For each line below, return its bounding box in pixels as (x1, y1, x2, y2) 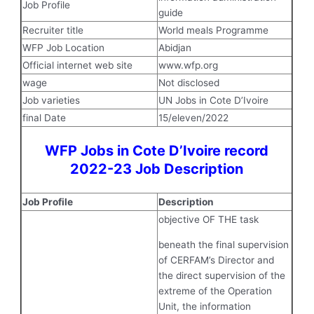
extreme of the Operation (158, 285, 273, 296)
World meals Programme (158, 25, 269, 36)
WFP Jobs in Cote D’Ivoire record (45, 142, 269, 160)
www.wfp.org (158, 60, 219, 71)
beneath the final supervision (158, 238, 289, 250)
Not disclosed (158, 77, 220, 89)
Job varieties (22, 95, 81, 107)
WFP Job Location (22, 42, 105, 54)
